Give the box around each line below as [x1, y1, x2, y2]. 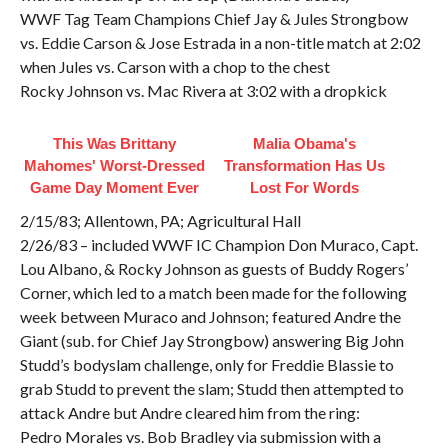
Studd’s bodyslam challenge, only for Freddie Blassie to [19, 355, 394, 374]
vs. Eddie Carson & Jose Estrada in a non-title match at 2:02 [19, 33, 421, 52]
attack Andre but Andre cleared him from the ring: [19, 403, 360, 422]
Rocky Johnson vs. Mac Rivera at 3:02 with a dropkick [19, 81, 387, 100]
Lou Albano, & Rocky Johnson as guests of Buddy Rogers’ [19, 259, 408, 278]
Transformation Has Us [224, 157, 386, 174]
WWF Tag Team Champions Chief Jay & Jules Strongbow [19, 9, 408, 28]
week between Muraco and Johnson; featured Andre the [19, 307, 401, 326]
